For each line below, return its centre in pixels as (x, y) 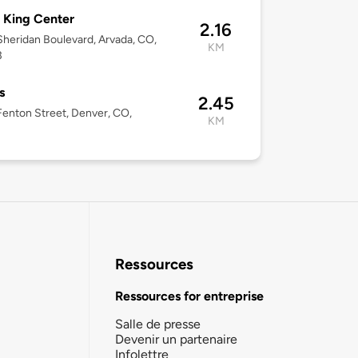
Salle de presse (158, 324)
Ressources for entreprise (189, 296)
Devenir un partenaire (176, 339)
